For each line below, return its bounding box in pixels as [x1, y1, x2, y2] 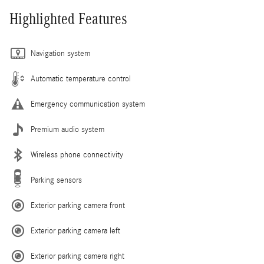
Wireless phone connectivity [31, 150, 123, 160]
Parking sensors [31, 175, 82, 185]
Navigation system [31, 48, 90, 58]
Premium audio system [31, 124, 104, 134]
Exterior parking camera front [31, 200, 125, 210]
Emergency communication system [31, 99, 145, 109]
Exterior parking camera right [31, 251, 124, 261]
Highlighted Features [9, 9, 127, 28]
